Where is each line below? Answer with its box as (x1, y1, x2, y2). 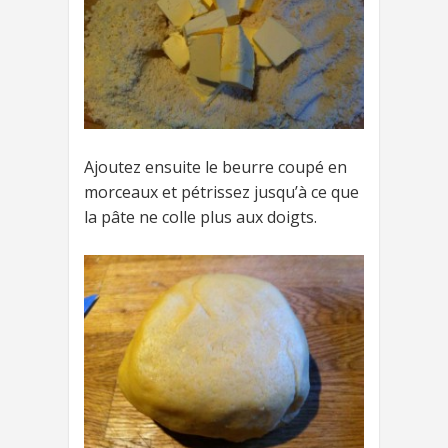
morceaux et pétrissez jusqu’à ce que (84, 180, 359, 203)
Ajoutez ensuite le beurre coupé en (84, 155, 347, 178)
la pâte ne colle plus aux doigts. (84, 205, 317, 228)
